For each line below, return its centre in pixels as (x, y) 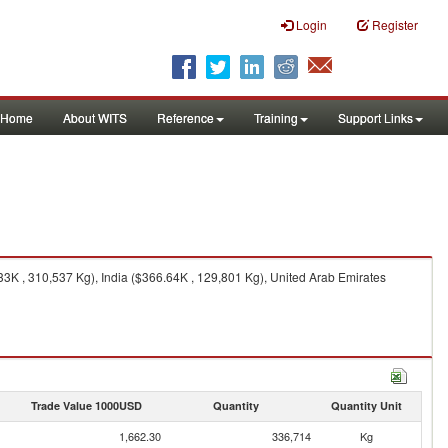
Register (395, 24)
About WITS (95, 117)
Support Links (375, 117)
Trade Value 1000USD (86, 405)
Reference (185, 117)
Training (276, 117)
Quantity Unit (366, 405)
